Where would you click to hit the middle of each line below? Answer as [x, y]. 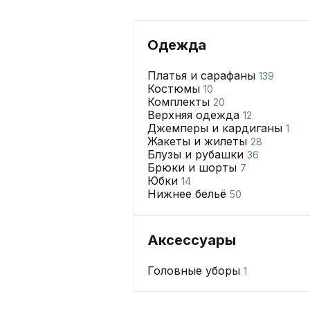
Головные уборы [195, 271]
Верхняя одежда [195, 115]
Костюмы [175, 89]
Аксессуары [192, 240]
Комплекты [180, 102]
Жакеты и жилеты [199, 141]
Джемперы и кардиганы [217, 128]
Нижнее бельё [189, 194]
